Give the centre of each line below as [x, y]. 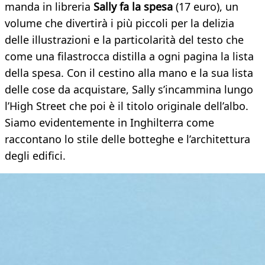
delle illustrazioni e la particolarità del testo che [124, 40]
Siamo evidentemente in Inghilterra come [109, 123]
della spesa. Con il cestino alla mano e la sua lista [129, 73]
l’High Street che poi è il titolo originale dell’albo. [127, 106]
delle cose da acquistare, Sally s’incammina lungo [129, 90]
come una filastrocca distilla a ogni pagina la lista [129, 56]
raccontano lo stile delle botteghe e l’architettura [127, 139]
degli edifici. [35, 156]
